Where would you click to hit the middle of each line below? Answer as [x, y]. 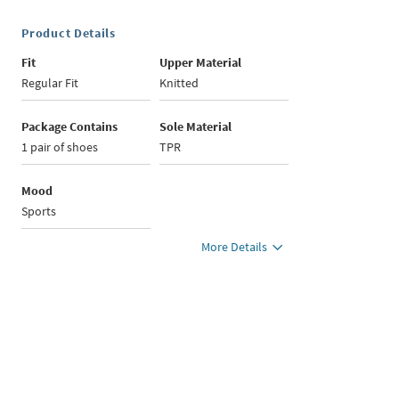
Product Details [69, 33]
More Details [235, 247]
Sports [39, 211]
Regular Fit [50, 83]
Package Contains [70, 126]
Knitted [179, 83]
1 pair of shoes [60, 147]
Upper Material [201, 62]
